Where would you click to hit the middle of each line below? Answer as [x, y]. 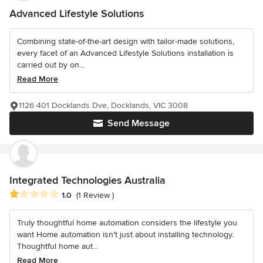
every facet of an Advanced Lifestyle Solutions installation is [125, 53]
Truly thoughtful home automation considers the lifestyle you [127, 222]
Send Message [139, 124]
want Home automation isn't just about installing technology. [125, 234]
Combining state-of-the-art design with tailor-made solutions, [126, 42]
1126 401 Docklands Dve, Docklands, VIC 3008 [103, 106]
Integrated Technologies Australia [87, 181]
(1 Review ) [95, 195]
